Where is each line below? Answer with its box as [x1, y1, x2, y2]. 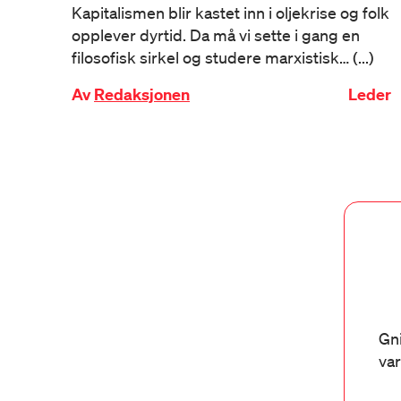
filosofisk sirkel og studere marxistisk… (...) [72, 47, 374, 67]
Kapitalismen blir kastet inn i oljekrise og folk [72, 3, 389, 22]
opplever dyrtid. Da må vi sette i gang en [72, 25, 360, 45]
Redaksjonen [94, 84, 190, 105]
